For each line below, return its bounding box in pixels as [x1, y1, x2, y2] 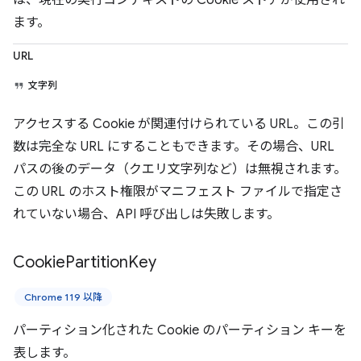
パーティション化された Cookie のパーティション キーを [13, 322, 346, 338]
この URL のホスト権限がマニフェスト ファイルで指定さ [13, 184, 342, 200]
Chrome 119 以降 [24, 291, 102, 303]
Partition [65, 252, 128, 272]
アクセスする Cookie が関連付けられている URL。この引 [13, 116, 345, 132]
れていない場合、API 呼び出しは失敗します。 [13, 206, 280, 222]
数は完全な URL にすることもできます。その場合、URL [13, 139, 334, 155]
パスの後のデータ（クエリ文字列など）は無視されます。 [13, 161, 346, 177]
